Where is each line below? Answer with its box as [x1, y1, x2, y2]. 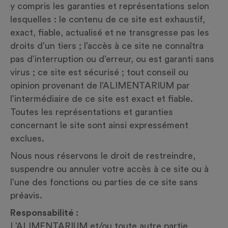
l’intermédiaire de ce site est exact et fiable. [10, 94, 193, 103]
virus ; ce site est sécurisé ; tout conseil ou [10, 68, 188, 77]
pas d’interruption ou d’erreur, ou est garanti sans [10, 54, 214, 64]
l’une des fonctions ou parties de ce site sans [10, 178, 198, 187]
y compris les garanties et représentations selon [10, 2, 209, 11]
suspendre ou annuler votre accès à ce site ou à [10, 164, 209, 174]
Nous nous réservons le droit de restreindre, [10, 151, 195, 160]
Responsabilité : [10, 208, 78, 217]
